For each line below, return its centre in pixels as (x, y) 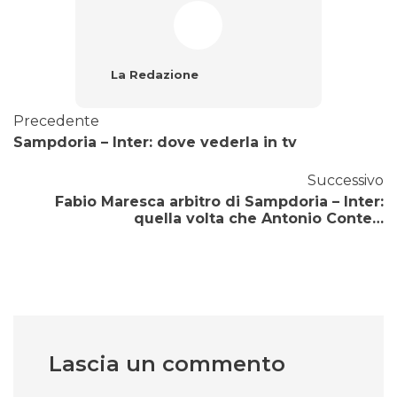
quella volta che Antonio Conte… (259, 219)
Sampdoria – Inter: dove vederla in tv (155, 143)
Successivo (346, 181)
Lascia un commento (167, 364)
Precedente (56, 121)
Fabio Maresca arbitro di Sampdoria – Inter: (219, 202)
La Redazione (154, 75)
